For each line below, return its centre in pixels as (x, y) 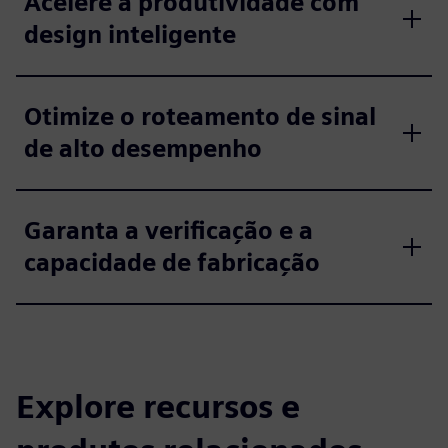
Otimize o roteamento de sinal (200, 116)
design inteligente (130, 34)
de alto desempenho (143, 148)
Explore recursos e (158, 406)
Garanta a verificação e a (168, 230)
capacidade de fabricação (172, 262)
